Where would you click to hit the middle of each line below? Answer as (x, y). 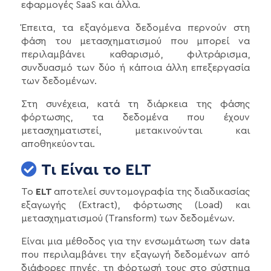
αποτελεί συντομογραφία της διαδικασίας (152, 192)
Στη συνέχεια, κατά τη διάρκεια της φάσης (135, 104)
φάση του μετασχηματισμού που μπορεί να (135, 41)
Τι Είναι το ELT (94, 170)
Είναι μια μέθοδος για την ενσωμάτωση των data (135, 242)
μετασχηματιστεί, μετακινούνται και (135, 131)
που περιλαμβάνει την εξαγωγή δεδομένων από (135, 255)
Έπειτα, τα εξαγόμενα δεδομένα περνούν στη (135, 28)
